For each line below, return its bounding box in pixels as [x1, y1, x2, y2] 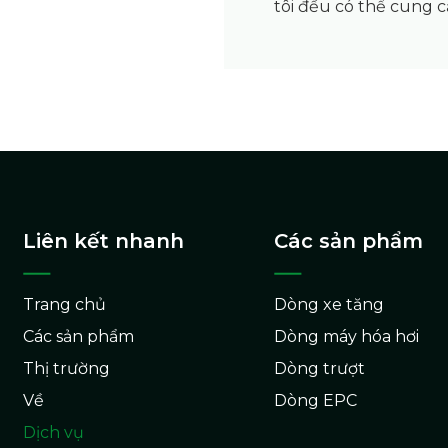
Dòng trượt [273, 358, 365, 378]
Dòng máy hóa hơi [273, 326, 419, 346]
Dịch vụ [23, 422, 85, 442]
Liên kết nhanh [23, 228, 185, 253]
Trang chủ [23, 294, 107, 314]
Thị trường [23, 358, 111, 378]
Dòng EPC [273, 390, 357, 410]
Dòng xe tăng [273, 294, 384, 314]
